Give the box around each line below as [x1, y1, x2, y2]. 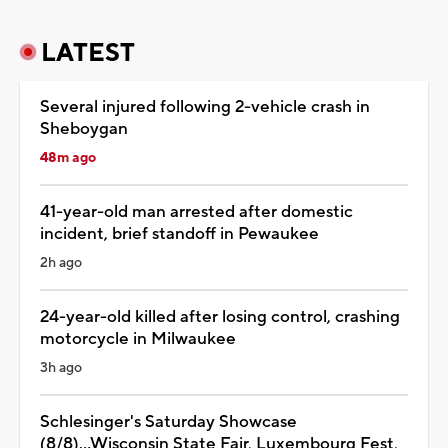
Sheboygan [40, 117, 128, 140]
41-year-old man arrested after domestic [40, 200, 353, 223]
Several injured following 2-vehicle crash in [40, 95, 370, 118]
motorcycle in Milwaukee [40, 327, 236, 350]
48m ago [40, 148, 96, 167]
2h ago [40, 253, 82, 272]
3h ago [40, 358, 82, 377]
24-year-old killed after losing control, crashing [40, 305, 400, 328]
